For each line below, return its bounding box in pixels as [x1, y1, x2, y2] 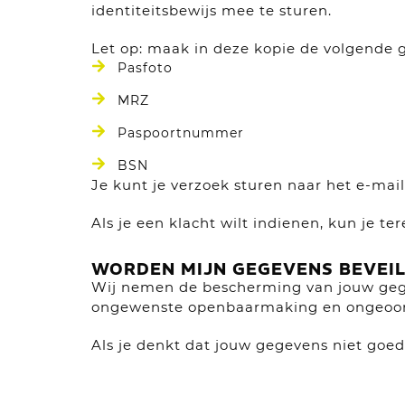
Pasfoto [117, 60, 173, 76]
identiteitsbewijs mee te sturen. [90, 2, 332, 19]
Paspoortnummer [117, 125, 244, 141]
